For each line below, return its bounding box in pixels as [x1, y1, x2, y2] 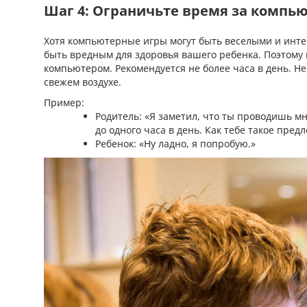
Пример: [44, 96, 84, 109]
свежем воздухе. [44, 75, 121, 88]
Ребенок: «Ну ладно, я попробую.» [95, 137, 256, 150]
